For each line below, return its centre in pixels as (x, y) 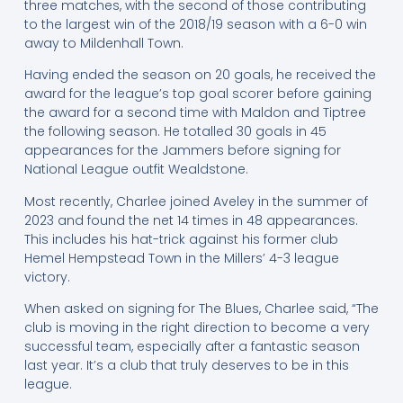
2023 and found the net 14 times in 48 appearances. (191, 220)
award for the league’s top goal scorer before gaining (197, 94)
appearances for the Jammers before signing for (182, 151)
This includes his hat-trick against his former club (181, 239)
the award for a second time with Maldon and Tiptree (195, 113)
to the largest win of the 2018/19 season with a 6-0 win (195, 24)
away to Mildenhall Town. (103, 43)
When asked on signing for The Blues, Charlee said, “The (201, 309)
